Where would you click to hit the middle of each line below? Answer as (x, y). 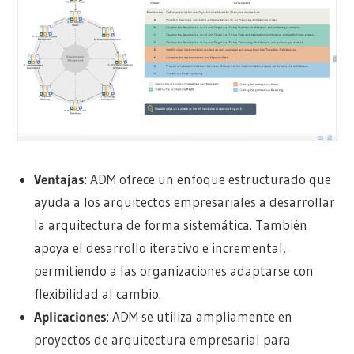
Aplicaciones (70, 317)
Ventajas (59, 179)
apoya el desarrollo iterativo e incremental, (160, 248)
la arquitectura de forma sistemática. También (170, 225)
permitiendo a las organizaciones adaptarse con (173, 271)
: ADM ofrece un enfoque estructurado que (207, 179)
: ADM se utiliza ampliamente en (199, 317)
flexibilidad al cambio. (97, 294)
